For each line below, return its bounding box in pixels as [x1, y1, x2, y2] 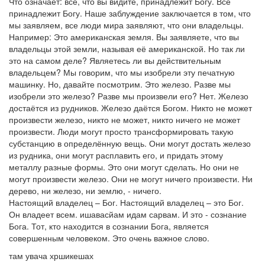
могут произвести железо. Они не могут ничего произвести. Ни [9, 173, 253, 185]
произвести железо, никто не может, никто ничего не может [9, 114, 240, 125]
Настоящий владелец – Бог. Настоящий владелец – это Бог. [9, 196, 244, 208]
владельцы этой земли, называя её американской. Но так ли [9, 43, 245, 54]
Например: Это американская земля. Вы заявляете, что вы [9, 31, 239, 43]
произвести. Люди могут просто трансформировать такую [9, 125, 234, 137]
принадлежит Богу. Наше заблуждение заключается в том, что [9, 7, 251, 19]
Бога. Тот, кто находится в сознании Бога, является [9, 220, 209, 232]
